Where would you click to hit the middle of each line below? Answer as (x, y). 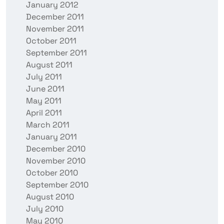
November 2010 (56, 161)
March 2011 (48, 125)
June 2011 (45, 89)
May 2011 (44, 101)
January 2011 (51, 137)
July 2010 (45, 209)
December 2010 (56, 149)
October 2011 (51, 41)
